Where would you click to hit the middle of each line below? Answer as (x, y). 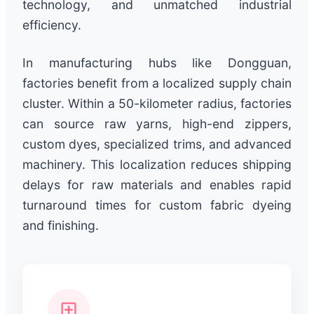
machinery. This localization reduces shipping (157, 164)
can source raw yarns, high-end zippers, (157, 123)
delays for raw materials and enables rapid (157, 184)
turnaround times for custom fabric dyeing (157, 205)
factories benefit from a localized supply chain (157, 83)
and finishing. (61, 225)
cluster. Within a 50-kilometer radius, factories (157, 103)
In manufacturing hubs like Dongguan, (157, 62)
